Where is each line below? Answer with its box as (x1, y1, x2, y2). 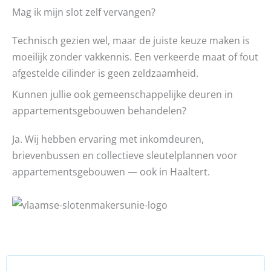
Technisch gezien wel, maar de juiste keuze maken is (12, 33, 250, 47)
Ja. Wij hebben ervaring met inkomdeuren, (12, 132, 204, 146)
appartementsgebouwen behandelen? (12, 103, 186, 118)
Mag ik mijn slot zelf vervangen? (12, 4, 155, 19)
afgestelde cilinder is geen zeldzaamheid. (12, 65, 198, 80)
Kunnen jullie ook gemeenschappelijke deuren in (12, 87, 233, 102)
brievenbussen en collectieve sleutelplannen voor (12, 148, 238, 163)
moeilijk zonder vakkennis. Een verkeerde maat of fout (12, 49, 258, 64)
